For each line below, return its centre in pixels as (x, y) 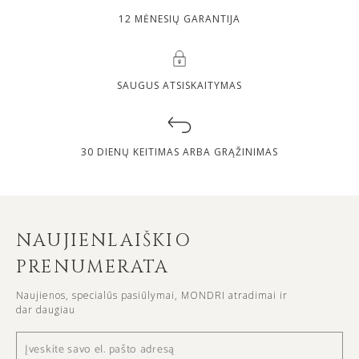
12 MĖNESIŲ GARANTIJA (179, 18)
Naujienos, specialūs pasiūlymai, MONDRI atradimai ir (152, 295)
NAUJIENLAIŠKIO (104, 240)
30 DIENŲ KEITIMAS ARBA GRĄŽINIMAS (179, 151)
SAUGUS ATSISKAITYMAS (179, 85)
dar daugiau (46, 309)
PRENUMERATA (93, 267)
